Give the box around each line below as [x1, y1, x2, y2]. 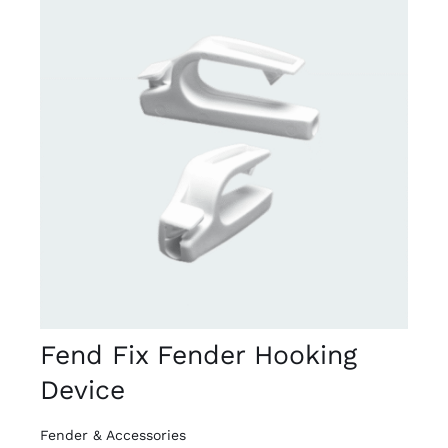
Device [39, 373, 125, 405]
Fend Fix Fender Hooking [39, 338, 357, 370]
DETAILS [68, 142, 129, 158]
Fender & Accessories [39, 426, 186, 443]
